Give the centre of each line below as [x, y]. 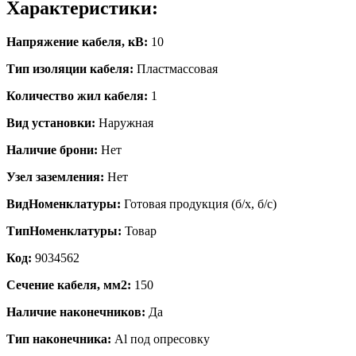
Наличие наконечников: [76, 311]
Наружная [124, 122]
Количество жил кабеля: [77, 95]
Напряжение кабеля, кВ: [77, 41]
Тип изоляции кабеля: [70, 68]
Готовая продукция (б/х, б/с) [199, 203]
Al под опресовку [161, 339]
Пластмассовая [176, 68]
